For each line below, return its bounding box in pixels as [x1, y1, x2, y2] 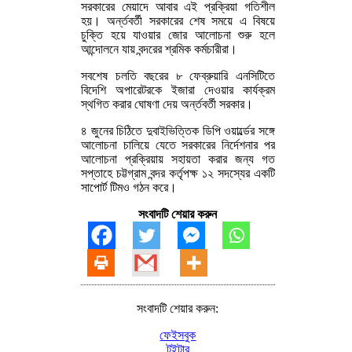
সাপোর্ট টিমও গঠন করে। [81, 180, 177, 194]
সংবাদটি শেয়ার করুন [138, 207, 218, 221]
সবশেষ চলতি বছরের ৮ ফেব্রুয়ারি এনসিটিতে [81, 68, 275, 82]
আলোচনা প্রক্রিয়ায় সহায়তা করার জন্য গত [81, 152, 275, 166]
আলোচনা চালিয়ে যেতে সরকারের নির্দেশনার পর [81, 137, 275, 152]
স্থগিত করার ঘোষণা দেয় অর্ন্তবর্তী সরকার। [81, 97, 253, 111]
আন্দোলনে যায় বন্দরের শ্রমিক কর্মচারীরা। [81, 42, 237, 56]
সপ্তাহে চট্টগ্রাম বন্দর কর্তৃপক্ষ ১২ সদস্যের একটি [81, 166, 275, 180]
